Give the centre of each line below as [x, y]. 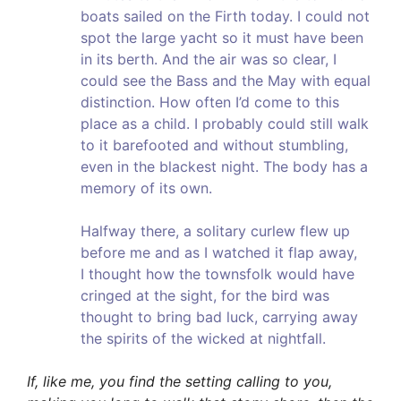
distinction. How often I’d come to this [210, 102]
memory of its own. [146, 188]
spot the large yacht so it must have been [222, 38]
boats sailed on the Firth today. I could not [225, 17]
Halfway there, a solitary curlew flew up [215, 231]
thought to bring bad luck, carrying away [219, 317]
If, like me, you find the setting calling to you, [179, 382]
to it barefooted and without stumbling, [214, 145]
